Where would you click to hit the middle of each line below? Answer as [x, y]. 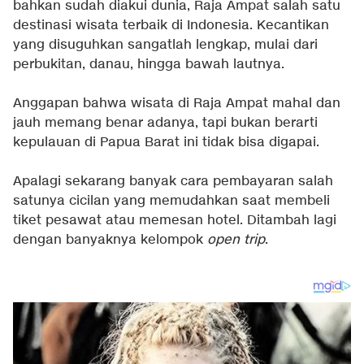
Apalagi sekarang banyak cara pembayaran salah [173, 182]
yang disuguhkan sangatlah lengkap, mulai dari [165, 45]
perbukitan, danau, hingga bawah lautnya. [149, 65]
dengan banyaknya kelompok [110, 240]
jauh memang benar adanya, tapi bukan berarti [165, 123]
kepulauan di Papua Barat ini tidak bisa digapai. [166, 143]
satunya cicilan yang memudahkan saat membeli [171, 201]
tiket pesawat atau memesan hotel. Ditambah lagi [175, 221]
